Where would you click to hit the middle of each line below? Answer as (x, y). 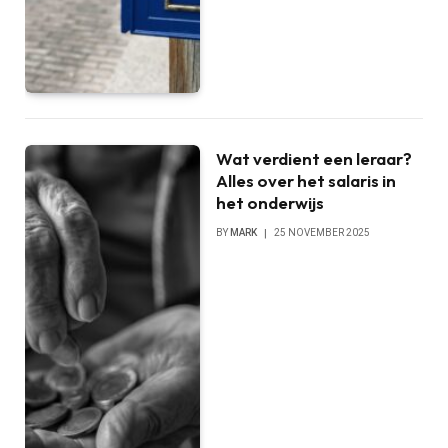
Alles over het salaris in (306, 180)
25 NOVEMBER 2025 (322, 232)
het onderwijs (270, 202)
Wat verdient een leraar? (314, 158)
